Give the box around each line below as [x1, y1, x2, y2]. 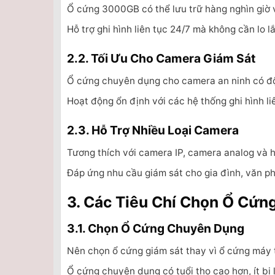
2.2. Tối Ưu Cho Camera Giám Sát [67, 51, 255, 66]
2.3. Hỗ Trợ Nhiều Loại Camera [67, 123, 239, 138]
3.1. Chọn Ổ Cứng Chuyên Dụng [67, 221, 244, 236]
